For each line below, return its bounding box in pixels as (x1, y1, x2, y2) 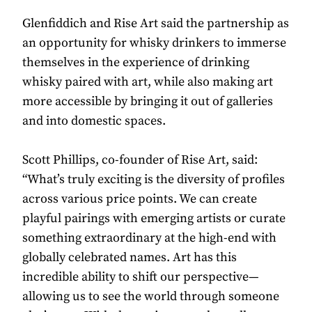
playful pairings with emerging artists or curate (22, 210, 286, 227)
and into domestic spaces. (22, 113, 169, 130)
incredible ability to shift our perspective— (22, 269, 259, 286)
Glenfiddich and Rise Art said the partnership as (22, 15, 289, 32)
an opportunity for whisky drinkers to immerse (22, 35, 286, 52)
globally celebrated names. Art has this (22, 249, 237, 266)
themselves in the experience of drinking (22, 54, 249, 71)
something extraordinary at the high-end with (22, 230, 276, 247)
